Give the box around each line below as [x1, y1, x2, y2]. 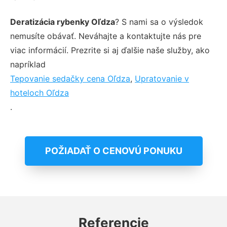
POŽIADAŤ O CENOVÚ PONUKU [45, 145, 182, 156]
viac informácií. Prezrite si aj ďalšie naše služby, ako [10, 45, 210, 55]
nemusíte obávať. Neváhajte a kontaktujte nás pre [10, 30, 201, 41]
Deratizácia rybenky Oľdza [10, 16, 115, 27]
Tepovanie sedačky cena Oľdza [10, 73, 130, 84]
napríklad [10, 59, 46, 69]
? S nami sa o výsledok [115, 16, 203, 27]
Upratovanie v [135, 73, 189, 84]
